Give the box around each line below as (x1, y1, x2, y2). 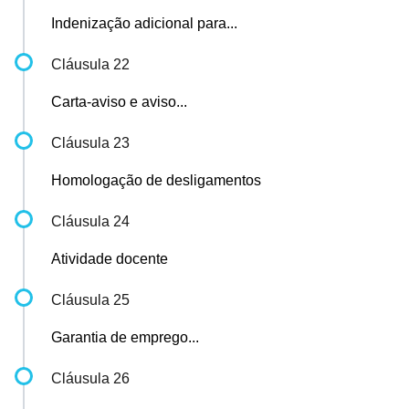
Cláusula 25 (51, 292, 130, 308)
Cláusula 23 (51, 135, 130, 151)
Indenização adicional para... (51, 16, 237, 31)
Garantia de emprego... (51, 330, 199, 345)
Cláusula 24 (51, 214, 130, 229)
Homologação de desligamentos (51, 173, 261, 188)
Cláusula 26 (51, 371, 130, 386)
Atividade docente (51, 251, 168, 267)
